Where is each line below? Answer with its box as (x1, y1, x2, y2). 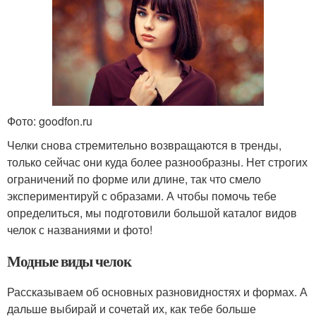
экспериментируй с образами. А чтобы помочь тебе (7, 187, 276, 204)
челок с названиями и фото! (7, 221, 152, 238)
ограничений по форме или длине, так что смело (7, 170, 261, 187)
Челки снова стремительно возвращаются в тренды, (7, 136, 281, 153)
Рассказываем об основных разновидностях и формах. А (7, 283, 308, 300)
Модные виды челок (7, 250, 132, 272)
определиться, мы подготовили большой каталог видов (7, 204, 297, 221)
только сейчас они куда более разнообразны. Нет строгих (7, 153, 308, 170)
